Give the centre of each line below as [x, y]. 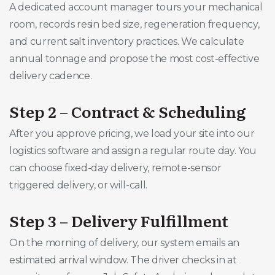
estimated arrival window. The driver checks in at [123, 260]
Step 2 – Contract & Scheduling [128, 111]
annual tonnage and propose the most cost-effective [134, 58]
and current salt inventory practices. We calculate [127, 41]
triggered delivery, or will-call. [79, 185]
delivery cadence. [51, 76]
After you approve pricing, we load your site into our [132, 133]
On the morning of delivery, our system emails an [125, 242]
